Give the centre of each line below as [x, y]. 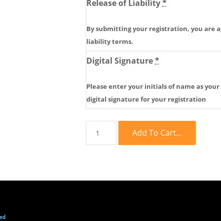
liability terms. [110, 41]
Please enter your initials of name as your [153, 86]
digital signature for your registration [146, 99]
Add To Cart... [157, 133]
